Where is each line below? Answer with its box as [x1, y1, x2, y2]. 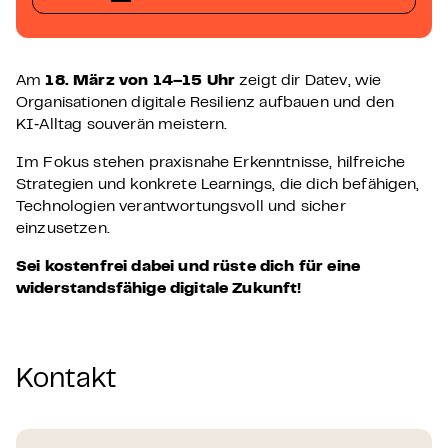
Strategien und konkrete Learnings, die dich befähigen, [16, 178, 420, 192]
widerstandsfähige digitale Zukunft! [16, 282, 302, 296]
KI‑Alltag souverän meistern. [16, 118, 228, 132]
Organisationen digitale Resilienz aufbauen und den [16, 96, 395, 110]
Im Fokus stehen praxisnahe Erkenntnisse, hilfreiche [16, 156, 406, 170]
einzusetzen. [16, 222, 110, 236]
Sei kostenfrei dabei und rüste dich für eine [16, 260, 361, 274]
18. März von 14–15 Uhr [45, 74, 236, 88]
